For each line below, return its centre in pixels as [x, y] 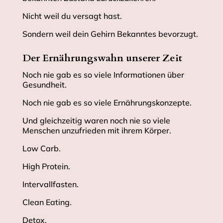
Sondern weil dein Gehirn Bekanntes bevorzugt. [110, 34]
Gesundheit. [44, 85]
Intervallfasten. [50, 184]
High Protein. [46, 167]
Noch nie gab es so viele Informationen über [103, 75]
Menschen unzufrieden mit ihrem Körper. [97, 131]
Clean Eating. [47, 202]
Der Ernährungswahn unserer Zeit [102, 58]
